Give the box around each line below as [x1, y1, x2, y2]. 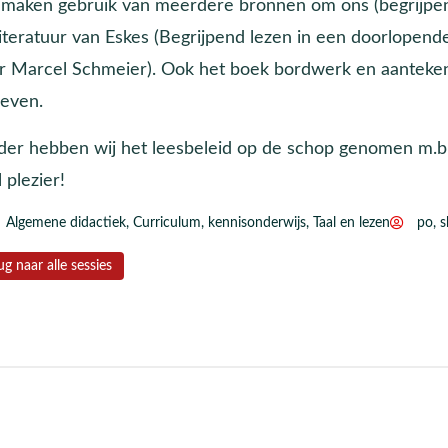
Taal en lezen [312, 215, 390, 230]
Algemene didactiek [5, 215, 126, 230]
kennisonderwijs [207, 215, 306, 230]
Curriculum [132, 215, 201, 230]
